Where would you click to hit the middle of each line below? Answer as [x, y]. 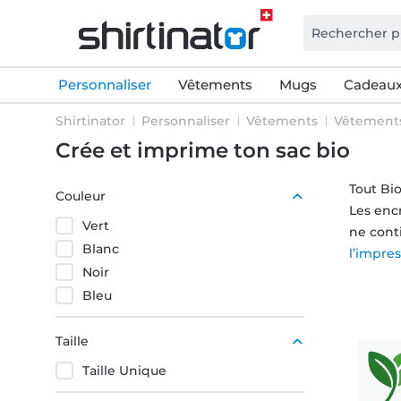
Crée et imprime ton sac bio [210, 150]
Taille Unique [124, 371]
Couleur [81, 196]
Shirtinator [90, 121]
